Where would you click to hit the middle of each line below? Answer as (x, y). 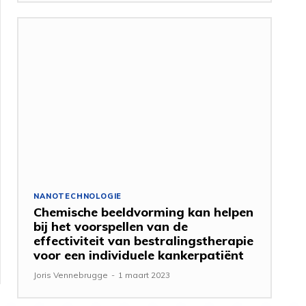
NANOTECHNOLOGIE (78, 196)
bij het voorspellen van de (111, 226)
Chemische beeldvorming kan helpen (144, 212)
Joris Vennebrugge (71, 275)
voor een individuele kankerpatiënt (139, 255)
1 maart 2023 (144, 275)
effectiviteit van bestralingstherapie (144, 240)
